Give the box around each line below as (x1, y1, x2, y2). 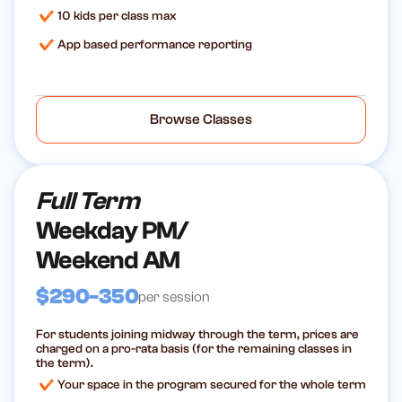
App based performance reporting (57, 38, 252, 53)
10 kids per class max (57, 9, 176, 24)
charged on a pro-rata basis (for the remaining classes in (36, 342, 352, 357)
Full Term (36, 187, 139, 216)
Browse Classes (150, 111, 252, 128)
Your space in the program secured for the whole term (57, 378, 366, 393)
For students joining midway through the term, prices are (36, 328, 359, 343)
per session (138, 288, 211, 305)
